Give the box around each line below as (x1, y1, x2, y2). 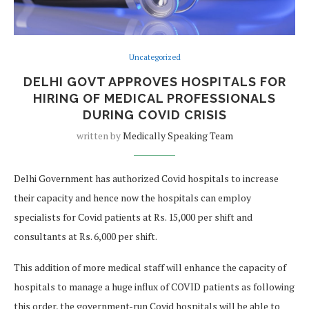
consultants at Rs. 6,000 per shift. (14, 230, 157, 243)
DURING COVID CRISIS (82, 108, 227, 123)
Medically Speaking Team (122, 129, 233, 143)
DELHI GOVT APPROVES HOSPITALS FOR (23, 74, 286, 90)
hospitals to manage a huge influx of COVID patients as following (14, 280, 295, 294)
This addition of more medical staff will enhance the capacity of (14, 261, 286, 275)
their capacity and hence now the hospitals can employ (14, 191, 251, 205)
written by (76, 129, 123, 143)
